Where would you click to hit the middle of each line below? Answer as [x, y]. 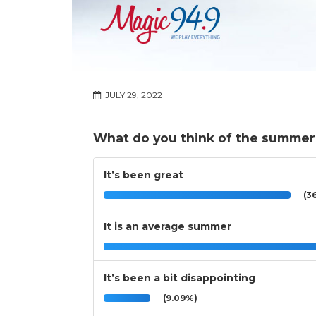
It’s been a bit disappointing [180, 278]
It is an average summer [168, 227]
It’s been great [144, 175]
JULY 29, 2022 [133, 95]
